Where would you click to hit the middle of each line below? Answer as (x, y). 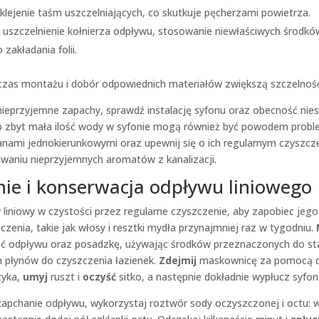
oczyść (99, 277)
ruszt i (65, 277)
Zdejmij (177, 260)
